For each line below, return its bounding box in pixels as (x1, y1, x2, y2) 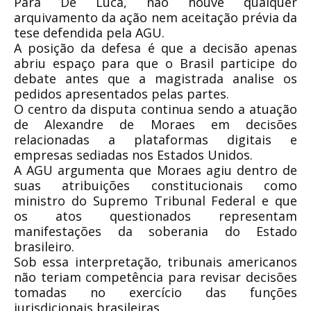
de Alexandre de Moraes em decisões (14, 116, 297, 133)
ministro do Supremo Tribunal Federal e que (14, 192, 297, 209)
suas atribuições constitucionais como (14, 177, 297, 194)
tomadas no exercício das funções (14, 284, 297, 301)
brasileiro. (14, 238, 74, 255)
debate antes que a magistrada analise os (14, 70, 297, 87)
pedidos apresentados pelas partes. (14, 85, 229, 102)
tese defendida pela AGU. (14, 24, 165, 41)
